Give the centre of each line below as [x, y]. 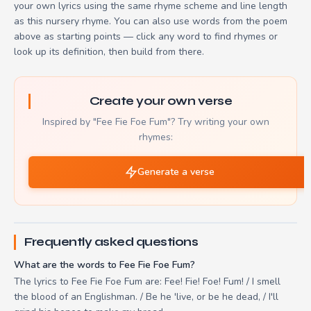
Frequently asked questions [111, 242]
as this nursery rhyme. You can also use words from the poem [151, 21]
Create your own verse [161, 101]
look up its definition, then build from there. [109, 51]
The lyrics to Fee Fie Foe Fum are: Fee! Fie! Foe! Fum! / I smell [147, 281]
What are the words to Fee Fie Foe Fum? [104, 264]
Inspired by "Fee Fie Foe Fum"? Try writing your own [155, 121]
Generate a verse [176, 171]
